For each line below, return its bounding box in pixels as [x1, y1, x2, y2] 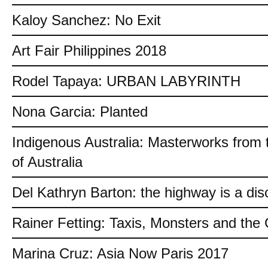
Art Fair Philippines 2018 [12, 42, 166, 59]
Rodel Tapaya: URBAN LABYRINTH [12, 73, 240, 89]
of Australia [12, 154, 83, 170]
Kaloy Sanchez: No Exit [12, 12, 161, 28]
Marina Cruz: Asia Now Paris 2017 [12, 245, 229, 261]
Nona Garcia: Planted [12, 103, 148, 120]
